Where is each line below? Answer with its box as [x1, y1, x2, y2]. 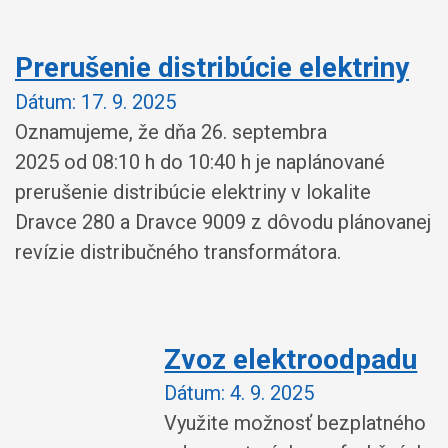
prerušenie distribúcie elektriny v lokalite [15, 179, 371, 204]
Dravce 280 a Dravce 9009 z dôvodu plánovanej [15, 209, 431, 234]
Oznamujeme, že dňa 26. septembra [15, 119, 327, 144]
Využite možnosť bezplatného [164, 411, 427, 435]
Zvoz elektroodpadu [164, 342, 418, 376]
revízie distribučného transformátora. [15, 239, 341, 264]
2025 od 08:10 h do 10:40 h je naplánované [15, 149, 385, 174]
